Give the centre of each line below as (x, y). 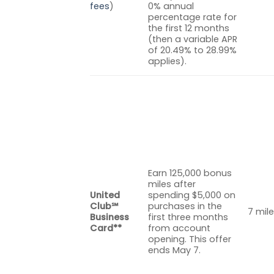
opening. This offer (190, 239)
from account (180, 228)
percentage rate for (193, 17)
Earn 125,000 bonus (190, 173)
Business (109, 217)
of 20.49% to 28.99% (193, 50)
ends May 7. (175, 250)
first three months (188, 217)
